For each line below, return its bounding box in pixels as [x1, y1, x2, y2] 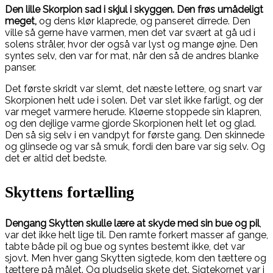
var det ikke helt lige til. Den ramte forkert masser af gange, [5, 229, 268, 241]
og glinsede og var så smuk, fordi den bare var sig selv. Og [5, 141, 265, 153]
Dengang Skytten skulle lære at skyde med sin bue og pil [5, 217, 260, 229]
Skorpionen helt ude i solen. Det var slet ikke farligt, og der [5, 94, 263, 107]
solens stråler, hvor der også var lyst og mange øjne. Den [5, 38, 258, 51]
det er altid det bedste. [5, 152, 107, 165]
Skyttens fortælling [5, 183, 134, 202]
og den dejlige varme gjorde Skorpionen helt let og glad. [5, 118, 256, 130]
